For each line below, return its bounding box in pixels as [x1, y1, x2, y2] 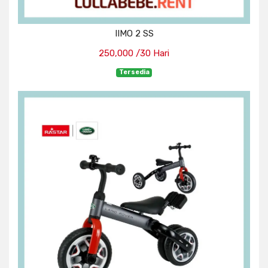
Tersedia [118, 68, 150, 77]
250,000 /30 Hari [99, 48, 169, 59]
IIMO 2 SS [114, 28, 154, 39]
